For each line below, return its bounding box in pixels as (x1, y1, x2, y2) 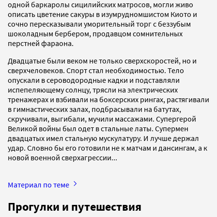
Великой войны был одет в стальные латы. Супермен (8, 123, 188, 133)
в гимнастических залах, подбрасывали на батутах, (8, 104, 181, 114)
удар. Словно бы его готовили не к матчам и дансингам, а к (8, 142, 207, 153)
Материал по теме (8, 179, 71, 189)
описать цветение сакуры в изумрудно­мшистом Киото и (8, 9, 197, 19)
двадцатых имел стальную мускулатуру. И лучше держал (8, 133, 199, 143)
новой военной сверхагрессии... (8, 152, 117, 162)
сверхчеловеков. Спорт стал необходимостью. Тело (8, 65, 184, 75)
